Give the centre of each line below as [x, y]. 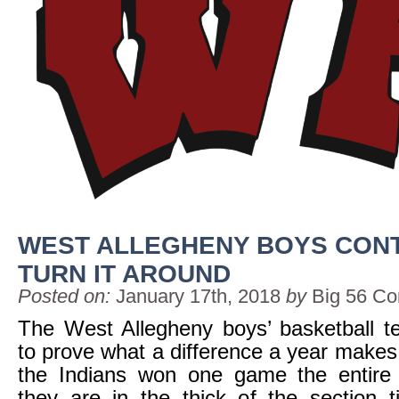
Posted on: [64, 296]
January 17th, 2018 [198, 296]
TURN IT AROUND [124, 273]
